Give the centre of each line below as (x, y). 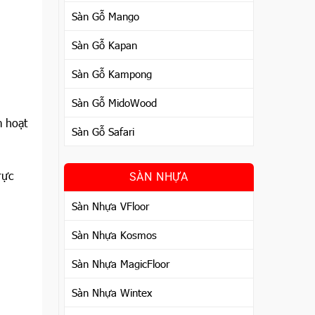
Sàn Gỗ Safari (103, 131)
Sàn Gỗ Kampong (111, 74)
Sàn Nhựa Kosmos (114, 235)
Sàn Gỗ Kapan (104, 45)
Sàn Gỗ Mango (105, 16)
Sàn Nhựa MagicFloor (120, 264)
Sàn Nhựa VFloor (110, 206)
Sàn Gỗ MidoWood (114, 103)
